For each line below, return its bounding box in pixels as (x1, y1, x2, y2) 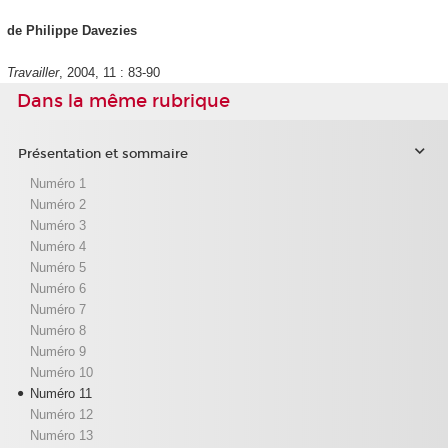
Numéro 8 (29, 322, 86, 338)
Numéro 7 (29, 301, 86, 317)
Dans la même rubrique (17, 90, 230, 113)
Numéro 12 (29, 406, 93, 422)
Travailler (6, 65, 59, 81)
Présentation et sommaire (17, 146, 188, 163)
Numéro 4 (29, 238, 86, 254)
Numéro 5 (29, 259, 86, 275)
